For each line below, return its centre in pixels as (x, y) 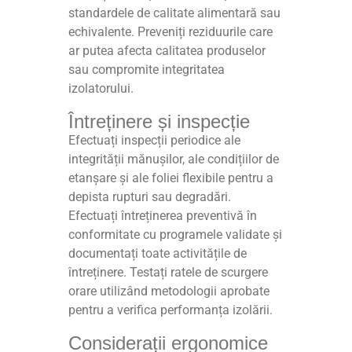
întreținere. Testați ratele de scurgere (169, 273)
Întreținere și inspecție (159, 122)
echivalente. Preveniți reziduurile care (171, 32)
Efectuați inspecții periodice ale (155, 141)
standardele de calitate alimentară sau (175, 13)
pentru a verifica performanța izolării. (171, 310)
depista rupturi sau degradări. (150, 197)
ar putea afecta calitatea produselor (167, 51)
